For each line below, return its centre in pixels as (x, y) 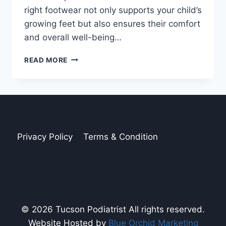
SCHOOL (83, 110)
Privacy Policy (45, 136)
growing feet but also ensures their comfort (112, 23)
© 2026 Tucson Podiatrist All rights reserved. (113, 209)
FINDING (82, 57)
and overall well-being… (73, 37)
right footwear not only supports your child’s (113, 10)
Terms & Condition (120, 136)
